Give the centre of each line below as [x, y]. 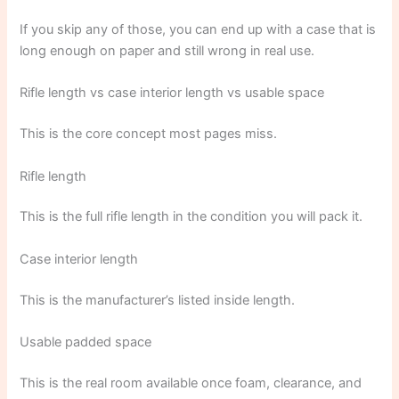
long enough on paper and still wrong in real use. [167, 51]
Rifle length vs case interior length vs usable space [172, 93]
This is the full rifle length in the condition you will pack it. [191, 217]
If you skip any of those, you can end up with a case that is [198, 29]
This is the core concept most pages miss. [149, 134]
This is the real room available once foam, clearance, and [191, 383]
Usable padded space [86, 342]
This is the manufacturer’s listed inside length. [158, 300]
